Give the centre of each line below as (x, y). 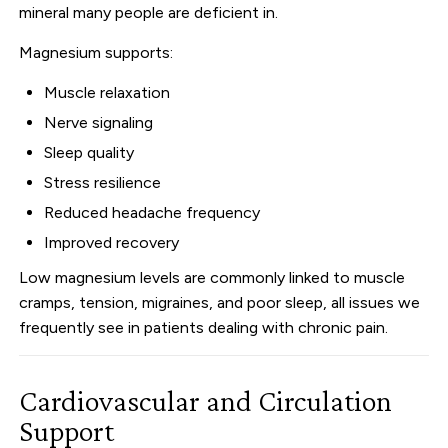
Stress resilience (103, 182)
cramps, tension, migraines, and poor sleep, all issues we (220, 302)
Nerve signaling (99, 122)
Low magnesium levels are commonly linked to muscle (212, 277)
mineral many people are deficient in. (149, 12)
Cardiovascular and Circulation (206, 400)
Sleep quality (89, 152)
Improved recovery (112, 242)
